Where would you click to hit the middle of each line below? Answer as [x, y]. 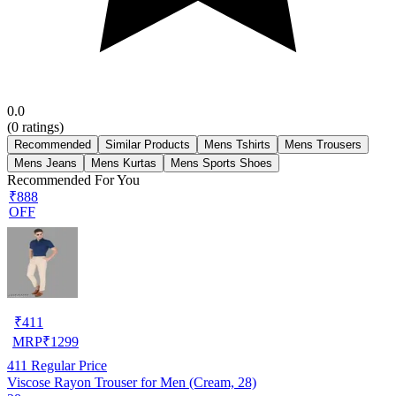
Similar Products [148, 144]
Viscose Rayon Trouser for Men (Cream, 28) [132, 382]
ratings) [41, 126]
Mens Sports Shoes [221, 163]
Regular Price [67, 365]
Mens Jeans [46, 163]
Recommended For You [73, 179]
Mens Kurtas [124, 163]
